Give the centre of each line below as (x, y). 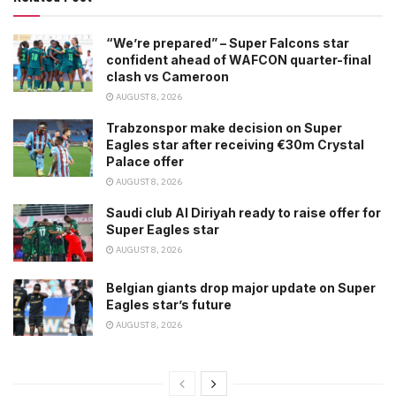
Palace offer (145, 162)
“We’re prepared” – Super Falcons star (228, 43)
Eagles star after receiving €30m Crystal (235, 145)
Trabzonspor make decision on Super (224, 128)
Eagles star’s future (170, 304)
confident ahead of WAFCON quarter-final (239, 60)
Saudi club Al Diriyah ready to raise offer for (244, 213)
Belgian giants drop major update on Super (241, 287)
